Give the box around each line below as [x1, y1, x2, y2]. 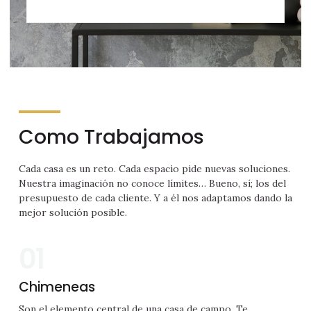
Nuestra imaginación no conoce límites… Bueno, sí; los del [19, 176, 286, 190]
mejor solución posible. [19, 205, 127, 219]
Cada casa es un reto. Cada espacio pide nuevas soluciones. [19, 162, 290, 175]
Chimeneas [19, 277, 95, 296]
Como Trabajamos [19, 123, 204, 151]
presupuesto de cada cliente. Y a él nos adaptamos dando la [19, 191, 292, 204]
